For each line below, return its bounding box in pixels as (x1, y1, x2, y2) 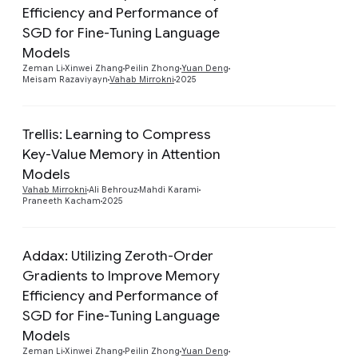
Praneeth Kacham (22, 195, 101, 206)
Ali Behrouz (89, 184, 137, 195)
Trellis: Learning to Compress (22, 125, 211, 143)
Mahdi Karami (139, 184, 199, 195)
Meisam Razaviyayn (22, 74, 108, 85)
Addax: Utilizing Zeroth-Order (22, 246, 213, 265)
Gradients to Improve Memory (22, 266, 220, 284)
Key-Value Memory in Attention (22, 145, 221, 163)
